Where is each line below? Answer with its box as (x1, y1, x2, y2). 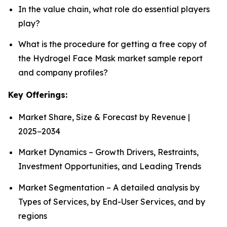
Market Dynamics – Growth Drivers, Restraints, (18, 147, 199, 158)
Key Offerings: (8, 89, 67, 100)
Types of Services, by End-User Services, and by (18, 196, 205, 207)
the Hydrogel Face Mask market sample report (18, 53, 203, 63)
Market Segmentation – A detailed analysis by (18, 182, 200, 193)
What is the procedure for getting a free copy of (18, 39, 207, 49)
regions (18, 210, 47, 221)
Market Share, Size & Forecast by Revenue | (18, 111, 190, 122)
